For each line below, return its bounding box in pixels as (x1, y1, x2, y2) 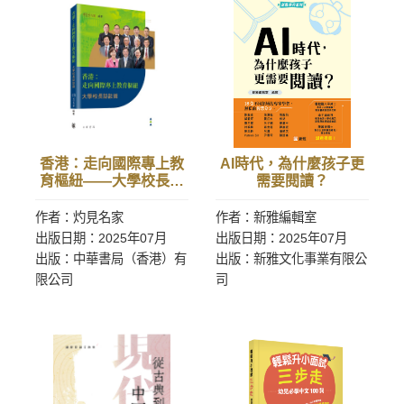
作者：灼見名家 (35, 210, 124, 225)
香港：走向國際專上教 (40, 156, 184, 171)
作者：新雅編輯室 (216, 210, 317, 225)
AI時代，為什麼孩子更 (220, 156, 364, 171)
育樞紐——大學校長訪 (40, 173, 184, 188)
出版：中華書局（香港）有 (35, 252, 187, 266)
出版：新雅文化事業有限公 (216, 252, 367, 266)
